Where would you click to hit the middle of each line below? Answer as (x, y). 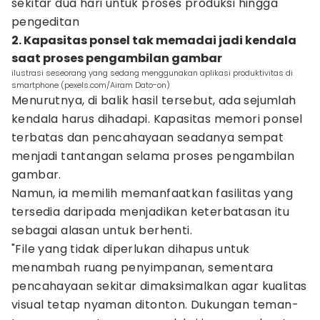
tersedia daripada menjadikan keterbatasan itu (150, 212)
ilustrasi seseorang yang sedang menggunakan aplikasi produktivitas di (152, 73)
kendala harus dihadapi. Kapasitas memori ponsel (157, 119)
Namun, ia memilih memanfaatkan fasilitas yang (152, 193)
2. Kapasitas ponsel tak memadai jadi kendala (154, 40)
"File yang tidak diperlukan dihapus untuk (131, 249)
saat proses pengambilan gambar (117, 58)
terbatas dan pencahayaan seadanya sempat (147, 137)
